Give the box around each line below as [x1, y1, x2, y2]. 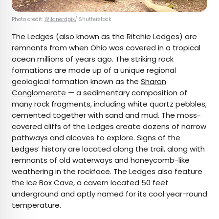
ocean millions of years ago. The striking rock [12, 54, 174, 65]
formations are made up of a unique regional [12, 65, 176, 76]
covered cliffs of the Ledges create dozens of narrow [12, 121, 206, 132]
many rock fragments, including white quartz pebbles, [12, 99, 207, 109]
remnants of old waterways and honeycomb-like [12, 155, 190, 166]
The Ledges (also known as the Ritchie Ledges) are [12, 31, 197, 42]
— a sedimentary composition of [66, 88, 187, 98]
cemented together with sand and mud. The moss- [12, 110, 201, 121]
